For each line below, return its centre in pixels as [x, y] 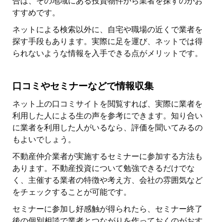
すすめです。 [36, 13]
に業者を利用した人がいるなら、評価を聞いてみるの [108, 128]
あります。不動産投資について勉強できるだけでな [104, 168]
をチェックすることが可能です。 [72, 192]
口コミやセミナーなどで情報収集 [83, 86]
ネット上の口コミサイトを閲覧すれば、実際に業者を [108, 104]
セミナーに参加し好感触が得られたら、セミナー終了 [108, 209]
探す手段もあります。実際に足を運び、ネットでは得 [108, 42]
